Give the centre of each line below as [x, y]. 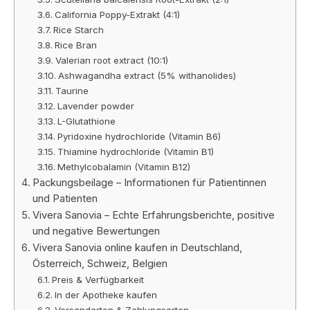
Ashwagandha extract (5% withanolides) [147, 75]
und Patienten [65, 198]
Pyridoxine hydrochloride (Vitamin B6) [139, 136]
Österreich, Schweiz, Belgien [100, 263]
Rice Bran [76, 45]
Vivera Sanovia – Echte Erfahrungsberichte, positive [153, 215]
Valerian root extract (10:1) [112, 60]
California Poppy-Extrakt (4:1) [118, 14]
